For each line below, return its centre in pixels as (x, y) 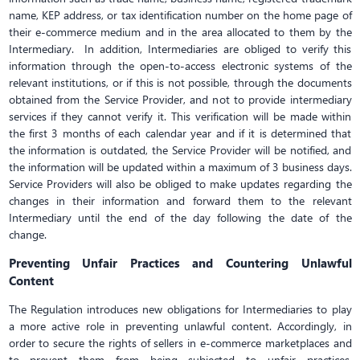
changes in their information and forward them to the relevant (180, 200)
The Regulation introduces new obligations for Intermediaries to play (180, 309)
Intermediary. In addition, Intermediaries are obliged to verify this (180, 49)
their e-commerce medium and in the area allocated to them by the (180, 32)
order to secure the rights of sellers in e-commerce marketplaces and (180, 343)
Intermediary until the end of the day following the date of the (180, 217)
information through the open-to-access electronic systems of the (180, 65)
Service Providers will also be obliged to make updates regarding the (180, 184)
